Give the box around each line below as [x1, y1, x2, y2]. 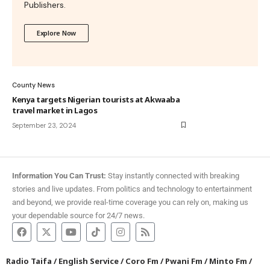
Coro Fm [125, 255, 159, 266]
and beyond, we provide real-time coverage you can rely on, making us [12, 197, 248, 207]
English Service [58, 255, 119, 266]
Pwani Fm [165, 255, 202, 266]
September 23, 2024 [12, 121, 76, 130]
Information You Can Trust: [12, 171, 106, 180]
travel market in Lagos [12, 104, 98, 116]
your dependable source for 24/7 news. [12, 210, 145, 220]
